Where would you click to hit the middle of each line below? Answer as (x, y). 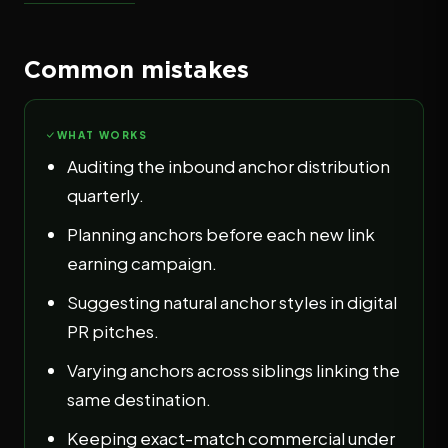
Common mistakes (136, 69)
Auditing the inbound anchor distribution (228, 166)
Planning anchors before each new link (221, 234)
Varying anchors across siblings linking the (233, 370)
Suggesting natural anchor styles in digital (232, 302)
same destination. (139, 399)
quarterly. (105, 195)
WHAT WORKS (102, 135)
